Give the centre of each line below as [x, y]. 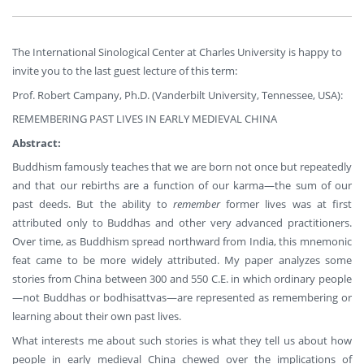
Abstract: [37, 143]
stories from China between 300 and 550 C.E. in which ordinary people [182, 279]
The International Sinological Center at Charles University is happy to [177, 52]
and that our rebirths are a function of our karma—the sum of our [182, 186]
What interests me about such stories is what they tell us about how [182, 340]
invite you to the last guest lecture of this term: [125, 71]
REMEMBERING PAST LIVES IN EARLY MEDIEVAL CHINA [145, 119]
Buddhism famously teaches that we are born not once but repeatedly [182, 167]
